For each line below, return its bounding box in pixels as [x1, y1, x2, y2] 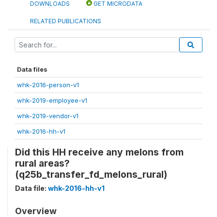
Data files [17, 65, 47, 73]
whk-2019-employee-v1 [17, 96, 87, 104]
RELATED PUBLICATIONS [30, 17, 101, 25]
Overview [15, 205, 57, 216]
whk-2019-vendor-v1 [17, 111, 78, 120]
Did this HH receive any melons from [15, 146, 184, 158]
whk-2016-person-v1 [17, 80, 79, 89]
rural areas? [15, 157, 70, 169]
